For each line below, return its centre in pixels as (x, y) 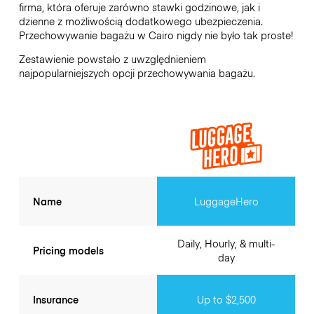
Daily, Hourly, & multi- (226, 244)
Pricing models (68, 251)
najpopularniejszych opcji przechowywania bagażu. (137, 73)
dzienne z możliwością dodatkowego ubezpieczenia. (141, 21)
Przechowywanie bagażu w (83, 35)
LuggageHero (226, 202)
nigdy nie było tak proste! (233, 35)
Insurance (55, 300)
